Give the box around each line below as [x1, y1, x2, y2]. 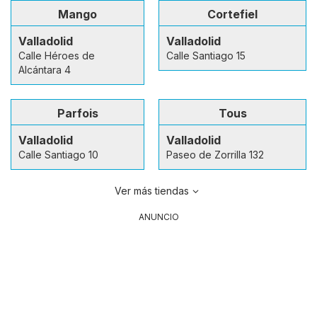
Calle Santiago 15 [166, 49, 246, 62]
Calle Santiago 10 [18, 148, 98, 161]
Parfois [57, 105, 98, 120]
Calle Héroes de [18, 49, 95, 62]
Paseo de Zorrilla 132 [166, 148, 264, 161]
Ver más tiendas [114, 184, 189, 197]
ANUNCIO [138, 211, 179, 222]
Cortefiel [207, 6, 258, 21]
